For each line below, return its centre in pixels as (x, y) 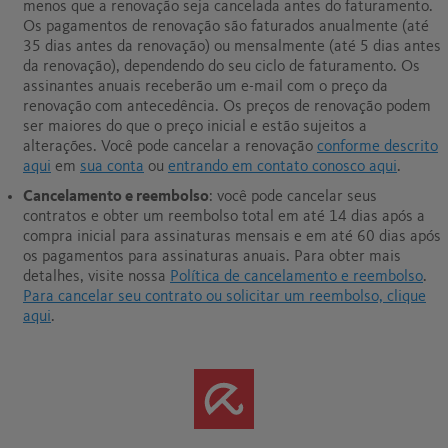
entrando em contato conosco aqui (282, 166)
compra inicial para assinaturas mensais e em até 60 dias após (232, 236)
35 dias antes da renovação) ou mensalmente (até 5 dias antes (232, 46)
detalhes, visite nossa (96, 276)
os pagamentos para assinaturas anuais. (158, 256)
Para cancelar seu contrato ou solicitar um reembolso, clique (224, 296)
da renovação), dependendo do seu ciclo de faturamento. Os (221, 66)
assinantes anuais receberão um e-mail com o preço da (205, 86)
